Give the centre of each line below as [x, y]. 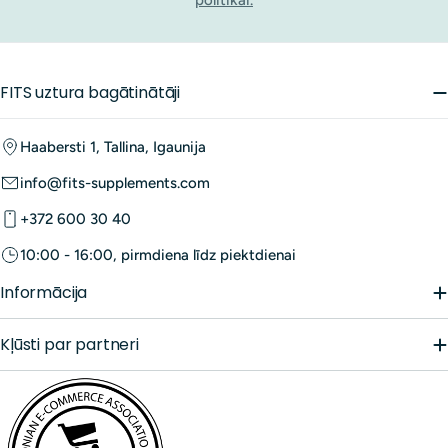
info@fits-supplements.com [115, 183]
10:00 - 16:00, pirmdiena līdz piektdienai [158, 255]
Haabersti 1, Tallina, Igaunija [113, 147]
